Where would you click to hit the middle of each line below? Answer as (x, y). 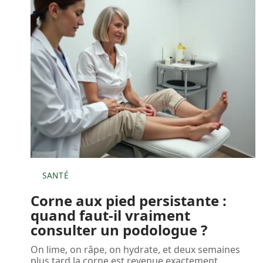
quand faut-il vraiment (110, 215)
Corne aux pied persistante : (129, 200)
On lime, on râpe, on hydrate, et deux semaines (135, 249)
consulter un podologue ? (119, 230)
